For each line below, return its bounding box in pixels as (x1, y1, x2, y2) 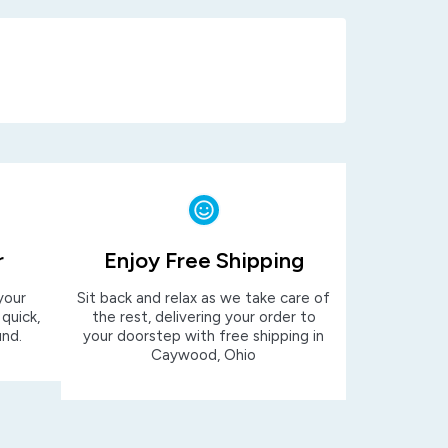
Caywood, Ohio (151, 345, 256, 364)
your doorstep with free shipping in (83, 326, 324, 345)
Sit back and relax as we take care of (77, 288, 330, 307)
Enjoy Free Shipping (103, 246, 304, 274)
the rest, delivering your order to (91, 307, 316, 326)
